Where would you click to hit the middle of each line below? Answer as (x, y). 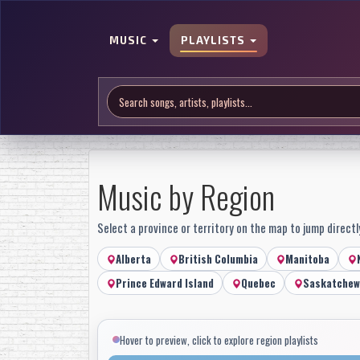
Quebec (258, 283)
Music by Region (186, 196)
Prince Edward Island (164, 283)
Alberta (133, 259)
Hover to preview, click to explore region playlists (219, 340)
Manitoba (307, 259)
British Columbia (218, 259)
